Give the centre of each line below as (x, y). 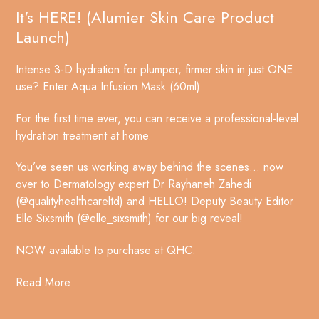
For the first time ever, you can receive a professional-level (157, 118)
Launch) (43, 37)
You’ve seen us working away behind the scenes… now (150, 167)
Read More (43, 283)
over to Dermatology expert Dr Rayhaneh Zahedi (134, 184)
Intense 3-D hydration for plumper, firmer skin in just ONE (155, 69)
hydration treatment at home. (84, 135)
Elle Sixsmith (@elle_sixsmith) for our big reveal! (130, 219)
